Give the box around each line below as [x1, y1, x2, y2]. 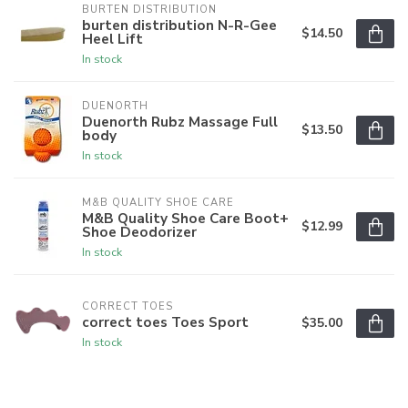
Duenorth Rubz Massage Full [82, 112, 278, 132]
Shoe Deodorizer [82, 222, 197, 242]
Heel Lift [82, 29, 143, 49]
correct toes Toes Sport [82, 311, 249, 331]
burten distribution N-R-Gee [82, 15, 277, 36]
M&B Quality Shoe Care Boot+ [82, 209, 289, 229]
